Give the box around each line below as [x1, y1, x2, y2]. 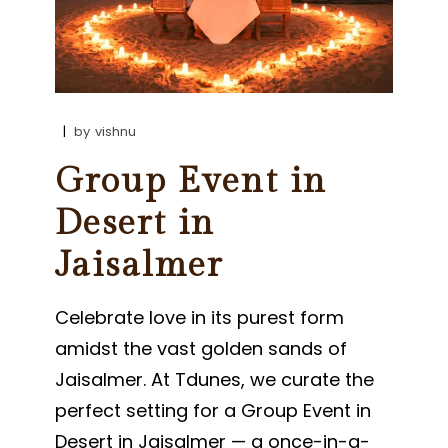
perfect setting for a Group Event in [55, 397, 372, 423]
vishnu [95, 121, 137, 141]
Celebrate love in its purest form [55, 304, 345, 330]
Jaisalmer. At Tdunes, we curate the [55, 366, 375, 392]
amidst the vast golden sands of [55, 335, 348, 361]
